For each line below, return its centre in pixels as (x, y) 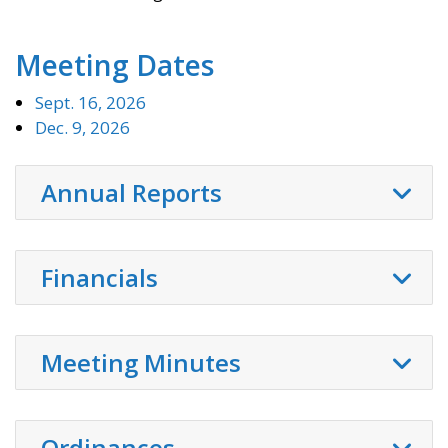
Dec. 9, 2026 (82, 128)
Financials (99, 278)
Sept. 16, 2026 (90, 103)
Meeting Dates (114, 65)
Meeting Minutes (141, 363)
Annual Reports (131, 193)
